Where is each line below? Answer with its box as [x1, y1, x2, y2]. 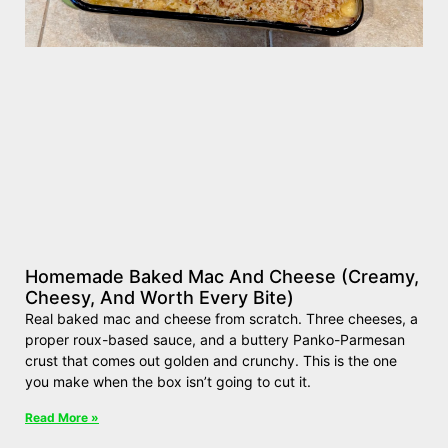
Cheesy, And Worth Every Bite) [25, 286, 294, 308]
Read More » [25, 409, 99, 425]
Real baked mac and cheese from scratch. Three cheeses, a [25, 309, 418, 327]
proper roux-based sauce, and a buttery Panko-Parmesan [25, 330, 405, 348]
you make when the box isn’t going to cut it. [25, 372, 311, 390]
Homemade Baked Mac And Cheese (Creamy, [25, 265, 419, 287]
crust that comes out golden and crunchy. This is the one [25, 351, 397, 369]
